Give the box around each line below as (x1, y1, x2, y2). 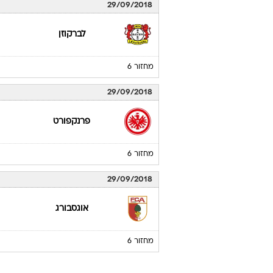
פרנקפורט (53, 118, 91, 126)
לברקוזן (58, 30, 85, 38)
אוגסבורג (55, 205, 88, 213)
